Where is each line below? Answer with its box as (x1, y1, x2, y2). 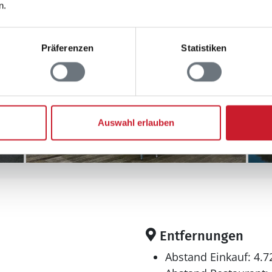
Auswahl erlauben (98, 117, 174, 128)
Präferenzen (41, 42, 94, 53)
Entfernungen (156, 228, 243, 244)
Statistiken (181, 42, 227, 53)
